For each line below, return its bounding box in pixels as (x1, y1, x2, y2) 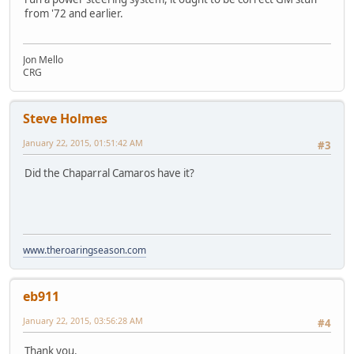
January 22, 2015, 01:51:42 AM (23, 137, 143, 149)
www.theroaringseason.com (23, 243, 146, 258)
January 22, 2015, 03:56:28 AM (23, 314, 143, 327)
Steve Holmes (23, 110, 107, 128)
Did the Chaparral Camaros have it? (24, 165, 194, 180)
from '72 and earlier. (24, 6, 123, 21)
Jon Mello (23, 53, 63, 67)
